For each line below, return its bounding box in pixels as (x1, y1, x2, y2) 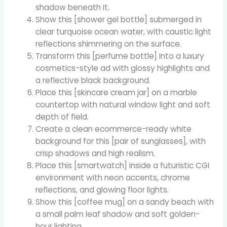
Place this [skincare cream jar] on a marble (35, 87, 198, 98)
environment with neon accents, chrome (35, 172, 191, 183)
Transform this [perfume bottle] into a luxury (35, 50, 205, 61)
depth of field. (35, 111, 89, 122)
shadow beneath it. (35, 2, 110, 13)
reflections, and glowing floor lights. (35, 184, 169, 195)
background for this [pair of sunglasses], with (35, 135, 206, 146)
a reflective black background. (35, 74, 151, 86)
